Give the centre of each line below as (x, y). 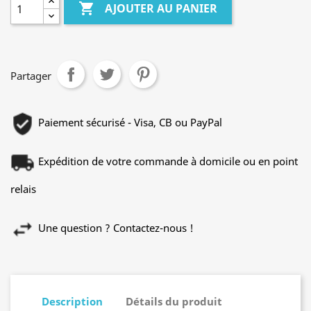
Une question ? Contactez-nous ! (116, 228)
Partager (31, 76)
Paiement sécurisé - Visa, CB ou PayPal (130, 122)
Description (72, 301)
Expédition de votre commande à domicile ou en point (168, 161)
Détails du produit (174, 301)
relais (23, 189)
